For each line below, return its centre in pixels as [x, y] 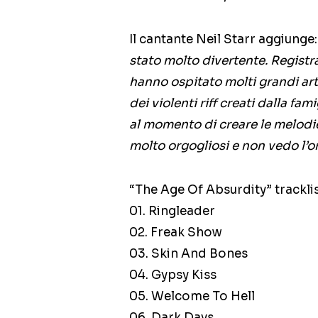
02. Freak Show [176, 233]
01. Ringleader [172, 212]
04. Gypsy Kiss [173, 275]
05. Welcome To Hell [192, 297]
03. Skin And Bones [188, 254]
